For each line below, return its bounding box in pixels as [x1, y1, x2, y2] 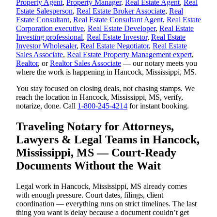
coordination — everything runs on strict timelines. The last [16, 199, 197, 208]
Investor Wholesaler [16, 41, 77, 50]
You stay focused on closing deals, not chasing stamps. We [16, 84, 195, 93]
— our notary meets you [121, 59, 197, 67]
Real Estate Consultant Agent [73, 15, 163, 24]
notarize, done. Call [16, 101, 77, 110]
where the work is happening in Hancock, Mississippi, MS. [16, 67, 197, 76]
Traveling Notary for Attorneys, [16, 120, 174, 133]
